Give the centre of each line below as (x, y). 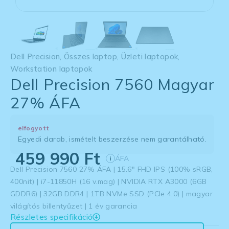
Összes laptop (90, 56)
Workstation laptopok (51, 68)
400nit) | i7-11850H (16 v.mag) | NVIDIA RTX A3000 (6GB (109, 181)
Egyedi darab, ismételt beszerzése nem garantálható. (112, 139)
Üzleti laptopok (150, 56)
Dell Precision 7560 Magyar (112, 84)
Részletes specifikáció (52, 217)
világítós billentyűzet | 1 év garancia (74, 206)
